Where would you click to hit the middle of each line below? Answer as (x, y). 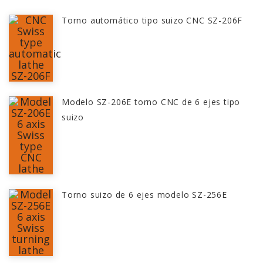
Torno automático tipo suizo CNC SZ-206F (152, 21)
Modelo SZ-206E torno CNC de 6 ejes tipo (151, 102)
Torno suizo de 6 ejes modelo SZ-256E (144, 195)
